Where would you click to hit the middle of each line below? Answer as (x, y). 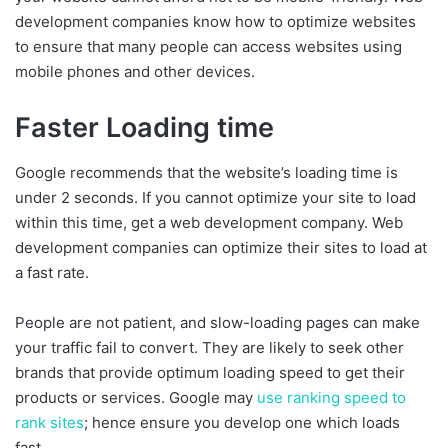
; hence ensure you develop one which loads (242, 422)
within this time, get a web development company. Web (209, 222)
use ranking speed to (331, 397)
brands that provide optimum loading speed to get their (210, 372)
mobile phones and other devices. (135, 72)
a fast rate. (52, 272)
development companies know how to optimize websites (215, 22)
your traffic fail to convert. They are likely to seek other (209, 347)
